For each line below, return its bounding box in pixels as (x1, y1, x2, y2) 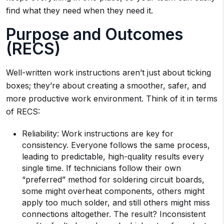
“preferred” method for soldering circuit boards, (22, 174, 204, 184)
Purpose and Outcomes (6, 24, 183, 44)
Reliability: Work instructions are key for (22, 128, 173, 138)
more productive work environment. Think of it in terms (6, 93, 217, 103)
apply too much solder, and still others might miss (22, 197, 210, 207)
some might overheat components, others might (22, 186, 204, 196)
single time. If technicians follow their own (22, 163, 181, 173)
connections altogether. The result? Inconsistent (22, 209, 205, 219)
